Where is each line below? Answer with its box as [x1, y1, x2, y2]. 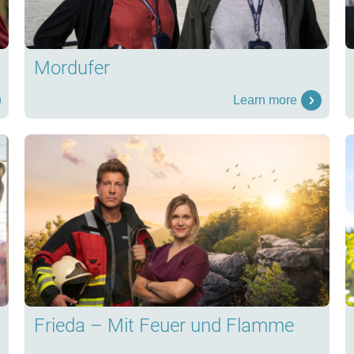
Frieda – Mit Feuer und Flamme [33, 314, 294, 337]
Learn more [233, 93, 298, 107]
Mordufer [33, 57, 110, 80]
